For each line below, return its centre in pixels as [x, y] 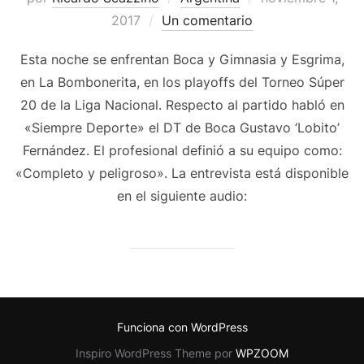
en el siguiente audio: [182, 196]
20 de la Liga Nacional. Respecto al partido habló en [182, 105]
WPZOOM [262, 353]
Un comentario [207, 21]
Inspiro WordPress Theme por [156, 353]
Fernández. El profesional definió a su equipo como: [182, 151]
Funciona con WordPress [182, 327]
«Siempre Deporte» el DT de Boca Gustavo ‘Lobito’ [182, 128]
